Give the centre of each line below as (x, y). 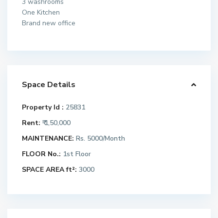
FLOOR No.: (41, 154)
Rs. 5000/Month (100, 138)
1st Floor (76, 154)
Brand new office (49, 23)
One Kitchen (41, 12)
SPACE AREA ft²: (49, 170)
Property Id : (43, 107)
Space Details (49, 85)
